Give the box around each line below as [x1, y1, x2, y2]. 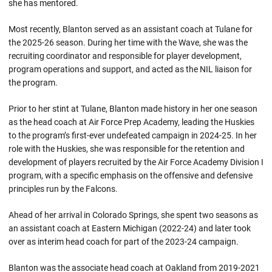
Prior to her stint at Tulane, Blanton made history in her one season [8, 104, 257, 114]
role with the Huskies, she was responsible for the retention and [8, 144, 245, 154]
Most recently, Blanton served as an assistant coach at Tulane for [8, 24, 253, 34]
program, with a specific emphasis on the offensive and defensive [8, 171, 253, 180]
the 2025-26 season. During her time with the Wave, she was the [8, 38, 248, 47]
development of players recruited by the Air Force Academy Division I [8, 157, 263, 167]
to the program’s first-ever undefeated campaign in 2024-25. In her [8, 131, 257, 140]
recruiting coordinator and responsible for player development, [8, 51, 242, 61]
